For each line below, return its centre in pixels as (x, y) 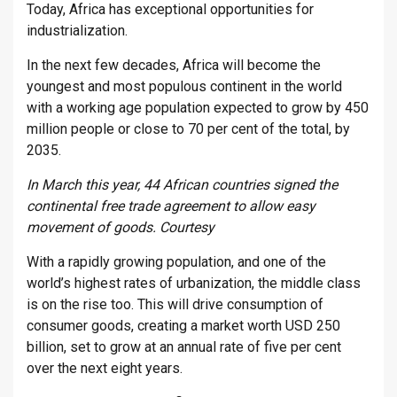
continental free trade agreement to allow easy (171, 206)
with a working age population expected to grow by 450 (198, 108)
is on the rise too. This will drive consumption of (175, 305)
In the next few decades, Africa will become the (174, 66)
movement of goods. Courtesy (121, 228)
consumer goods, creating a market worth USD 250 (183, 326)
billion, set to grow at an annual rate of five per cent (184, 347)
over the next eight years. (105, 369)
